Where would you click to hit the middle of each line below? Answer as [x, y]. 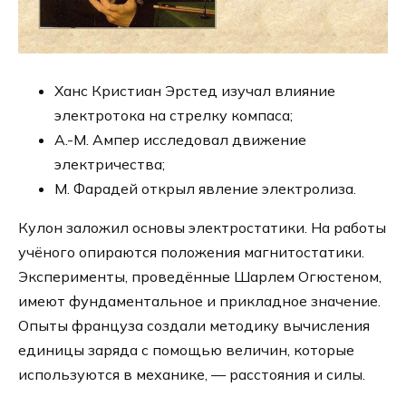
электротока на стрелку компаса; [174, 115]
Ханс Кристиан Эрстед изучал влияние [195, 90]
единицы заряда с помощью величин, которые [186, 349]
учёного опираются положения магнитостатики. [191, 251]
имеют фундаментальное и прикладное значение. [199, 300]
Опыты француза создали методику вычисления [194, 325]
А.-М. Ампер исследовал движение [180, 139]
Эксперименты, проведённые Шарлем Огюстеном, [200, 276]
